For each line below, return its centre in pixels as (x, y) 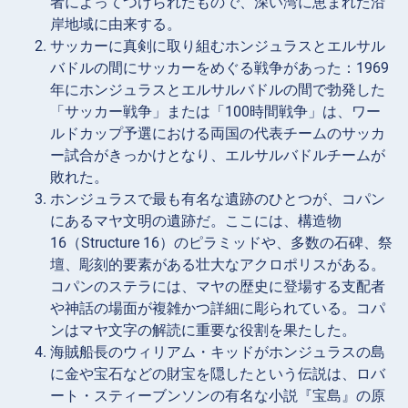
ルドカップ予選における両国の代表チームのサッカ (218, 133)
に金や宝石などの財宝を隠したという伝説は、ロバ (218, 373)
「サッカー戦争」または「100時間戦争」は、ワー (215, 111)
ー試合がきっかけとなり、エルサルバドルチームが (218, 155)
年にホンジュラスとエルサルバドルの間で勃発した (218, 89)
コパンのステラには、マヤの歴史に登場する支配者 (218, 286)
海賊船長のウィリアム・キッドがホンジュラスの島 (218, 352)
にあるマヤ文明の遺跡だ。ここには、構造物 (196, 220)
